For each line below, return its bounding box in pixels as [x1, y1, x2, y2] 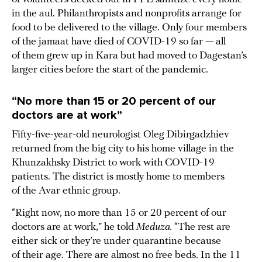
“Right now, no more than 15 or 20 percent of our [12, 208, 226, 219]
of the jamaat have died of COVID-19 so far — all [12, 36, 226, 48]
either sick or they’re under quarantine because [12, 236, 221, 247]
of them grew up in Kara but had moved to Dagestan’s [12, 50, 247, 62]
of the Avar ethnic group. [12, 185, 120, 197]
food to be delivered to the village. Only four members [12, 22, 247, 34]
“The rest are [174, 222, 230, 233]
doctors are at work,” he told [12, 222, 136, 233]
